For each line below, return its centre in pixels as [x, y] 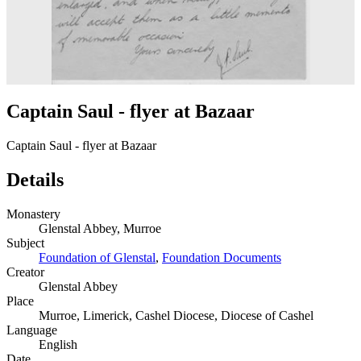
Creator [25, 272]
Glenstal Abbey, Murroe [100, 228]
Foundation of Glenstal [97, 257]
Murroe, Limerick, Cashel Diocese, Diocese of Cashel [176, 315]
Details [35, 179]
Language [32, 330]
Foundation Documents [222, 257]
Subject [25, 243]
